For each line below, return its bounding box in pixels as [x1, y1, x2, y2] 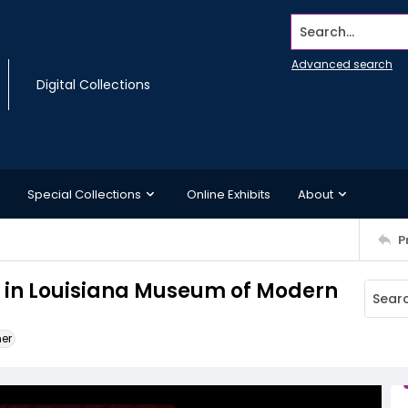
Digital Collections [36, 76, 150, 94]
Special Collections [27, 185, 141, 203]
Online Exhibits [187, 185, 270, 203]
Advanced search [291, 56, 393, 72]
